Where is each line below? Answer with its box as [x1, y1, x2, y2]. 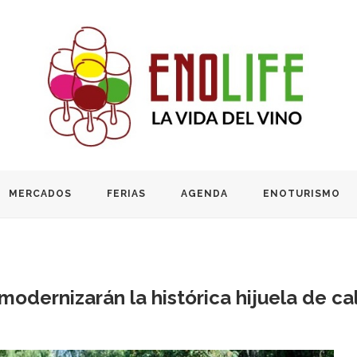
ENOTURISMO [263, 187, 340, 199]
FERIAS [107, 187, 146, 199]
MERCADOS [9, 187, 72, 199]
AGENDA [181, 187, 228, 199]
